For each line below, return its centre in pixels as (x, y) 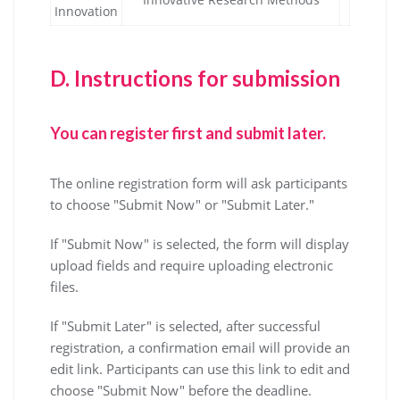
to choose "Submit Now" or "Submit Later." (182, 204)
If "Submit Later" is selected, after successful (185, 325)
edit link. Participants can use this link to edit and (200, 368)
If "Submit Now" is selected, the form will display (200, 243)
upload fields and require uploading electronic (192, 265)
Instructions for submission (207, 78)
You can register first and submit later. (188, 133)
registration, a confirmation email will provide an (200, 347)
